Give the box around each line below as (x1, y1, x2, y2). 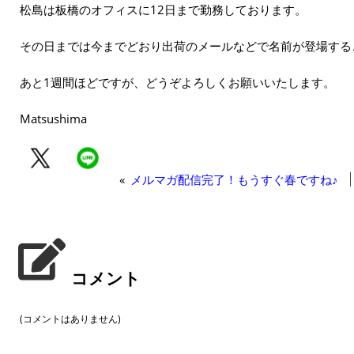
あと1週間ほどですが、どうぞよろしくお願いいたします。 (20, 73, 335, 90)
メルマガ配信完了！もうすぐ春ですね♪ (130, 171, 338, 187)
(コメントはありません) (20, 311, 121, 326)
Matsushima (20, 110, 87, 126)
